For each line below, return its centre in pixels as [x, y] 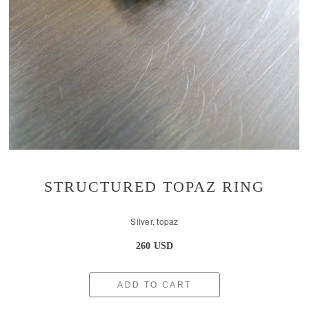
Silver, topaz [154, 221]
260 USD [154, 246]
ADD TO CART [154, 285]
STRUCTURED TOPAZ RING [154, 187]
